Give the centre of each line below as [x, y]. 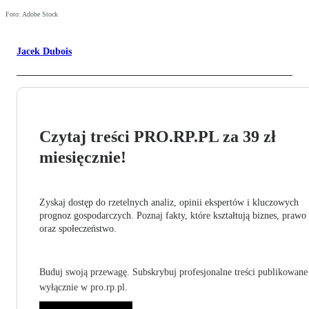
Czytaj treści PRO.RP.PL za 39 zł [158, 137]
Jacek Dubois [44, 52]
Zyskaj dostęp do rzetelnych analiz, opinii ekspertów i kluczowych [169, 203]
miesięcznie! [83, 158]
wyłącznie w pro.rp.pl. [83, 288]
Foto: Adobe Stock [32, 14]
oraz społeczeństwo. [78, 229]
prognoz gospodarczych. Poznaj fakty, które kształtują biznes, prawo [173, 216]
